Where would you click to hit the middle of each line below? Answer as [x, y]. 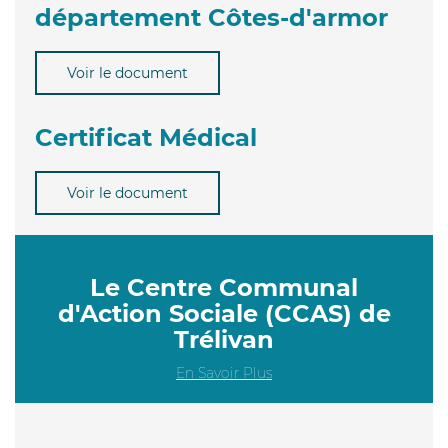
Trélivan [224, 339]
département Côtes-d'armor [211, 17]
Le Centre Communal [224, 287]
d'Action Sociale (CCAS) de [224, 313]
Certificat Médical [146, 137]
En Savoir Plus [224, 372]
